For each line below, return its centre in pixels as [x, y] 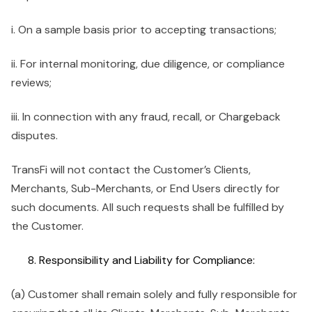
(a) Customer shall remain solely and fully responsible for [154, 294]
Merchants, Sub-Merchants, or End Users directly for [146, 188]
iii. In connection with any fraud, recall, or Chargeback [146, 117]
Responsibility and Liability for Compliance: [147, 260]
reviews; [31, 83]
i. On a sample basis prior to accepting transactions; [144, 30]
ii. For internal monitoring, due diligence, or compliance [148, 64]
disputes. [34, 135]
